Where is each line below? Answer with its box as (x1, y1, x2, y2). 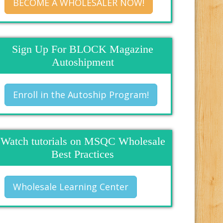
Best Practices (51, 147, 114, 160)
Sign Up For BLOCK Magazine (12, 42, 153, 55)
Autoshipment (51, 55, 114, 68)
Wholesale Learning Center (13, 180, 128, 193)
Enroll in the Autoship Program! (13, 88, 149, 101)
